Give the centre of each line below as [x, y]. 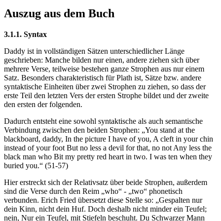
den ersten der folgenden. [43, 105]
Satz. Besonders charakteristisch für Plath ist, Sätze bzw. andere [103, 78]
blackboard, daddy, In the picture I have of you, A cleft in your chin [109, 139]
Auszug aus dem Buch [59, 14]
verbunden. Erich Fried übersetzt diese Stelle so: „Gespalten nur [103, 200]
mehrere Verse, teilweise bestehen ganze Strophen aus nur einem [104, 69]
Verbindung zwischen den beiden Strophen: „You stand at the [99, 130]
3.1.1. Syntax [25, 35]
